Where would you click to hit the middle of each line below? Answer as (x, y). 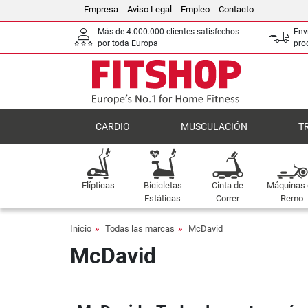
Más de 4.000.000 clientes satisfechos (168, 31)
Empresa (101, 9)
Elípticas (98, 185)
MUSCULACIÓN (214, 127)
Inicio (81, 229)
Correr (228, 198)
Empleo (195, 9)
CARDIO (113, 127)
